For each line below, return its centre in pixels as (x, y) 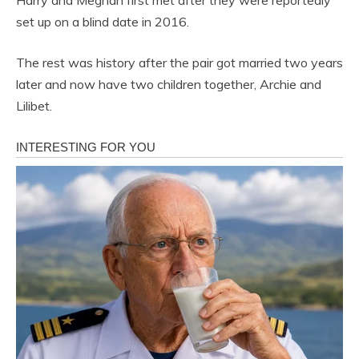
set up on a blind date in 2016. (103, 22)
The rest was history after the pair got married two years (179, 63)
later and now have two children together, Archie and (169, 85)
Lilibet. (34, 106)
